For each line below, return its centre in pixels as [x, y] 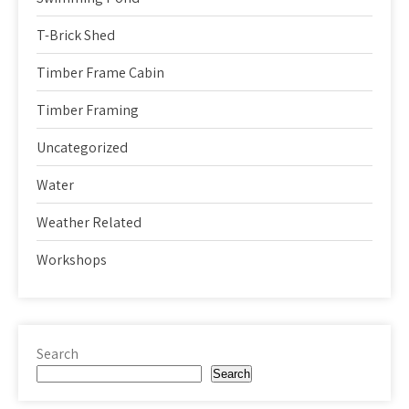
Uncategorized [82, 147]
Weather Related [89, 222]
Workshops [72, 259]
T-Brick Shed [76, 35]
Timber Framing [88, 110]
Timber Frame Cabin [100, 72]
